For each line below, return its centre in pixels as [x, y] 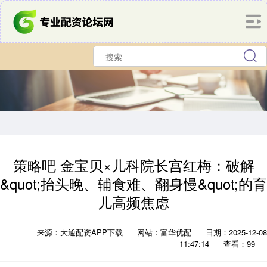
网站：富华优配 [164, 232]
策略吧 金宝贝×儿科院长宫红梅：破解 [133, 165]
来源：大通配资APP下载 [81, 232]
